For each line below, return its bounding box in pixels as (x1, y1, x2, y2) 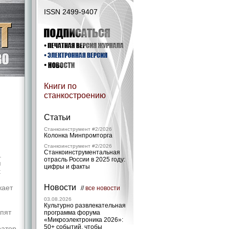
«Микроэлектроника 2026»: (44, 216, 123, 223)
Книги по (44, 82, 77, 90)
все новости (85, 185, 120, 192)
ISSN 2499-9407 (44, 8, 98, 16)
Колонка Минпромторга (44, 132, 112, 139)
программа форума (44, 209, 100, 216)
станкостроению (44, 91, 106, 100)
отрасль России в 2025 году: (44, 156, 125, 163)
